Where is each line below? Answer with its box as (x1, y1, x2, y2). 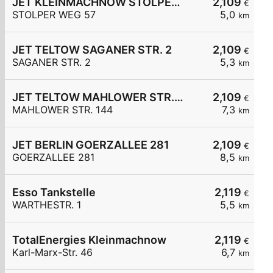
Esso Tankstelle (12, 186, 96, 199)
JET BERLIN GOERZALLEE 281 (12, 138, 169, 152)
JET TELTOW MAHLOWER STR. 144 (174, 91, 183, 104)
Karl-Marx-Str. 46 (12, 246, 93, 259)
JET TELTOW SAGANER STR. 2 (12, 43, 172, 57)
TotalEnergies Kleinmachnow (12, 233, 166, 247)
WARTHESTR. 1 (12, 199, 82, 211)
